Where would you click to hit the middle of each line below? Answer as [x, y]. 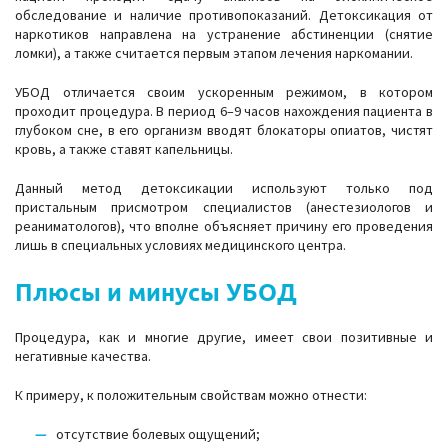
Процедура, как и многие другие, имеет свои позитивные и [224, 337]
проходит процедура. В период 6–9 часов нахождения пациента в [224, 111]
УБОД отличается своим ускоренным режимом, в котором [224, 92]
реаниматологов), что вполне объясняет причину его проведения [224, 226]
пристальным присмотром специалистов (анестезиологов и [224, 207]
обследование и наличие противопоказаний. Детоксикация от [224, 15]
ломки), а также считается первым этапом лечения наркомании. [214, 53]
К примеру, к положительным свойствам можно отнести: [191, 395]
